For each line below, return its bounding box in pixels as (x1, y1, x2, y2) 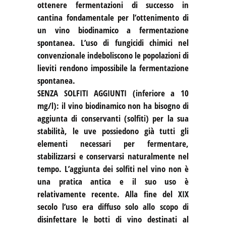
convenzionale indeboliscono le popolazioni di (37, 49, 189, 61)
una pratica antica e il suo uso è (37, 175, 189, 187)
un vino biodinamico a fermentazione (37, 24, 189, 36)
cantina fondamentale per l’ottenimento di (37, 11, 189, 23)
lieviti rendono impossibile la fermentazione (37, 62, 189, 74)
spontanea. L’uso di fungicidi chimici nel (37, 36, 189, 48)
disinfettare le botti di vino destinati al (37, 213, 189, 225)
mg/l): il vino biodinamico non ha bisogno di (37, 99, 189, 111)
